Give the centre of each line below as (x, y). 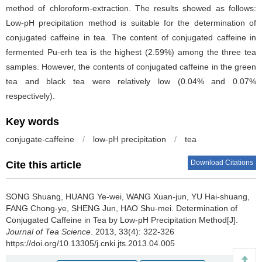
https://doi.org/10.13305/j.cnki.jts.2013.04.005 (90, 243)
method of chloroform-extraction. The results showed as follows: (131, 8)
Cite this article (44, 165)
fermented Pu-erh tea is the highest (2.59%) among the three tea (131, 52)
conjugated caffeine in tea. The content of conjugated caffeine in (131, 37)
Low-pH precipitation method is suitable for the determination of (131, 23)
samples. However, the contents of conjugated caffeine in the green (131, 66)
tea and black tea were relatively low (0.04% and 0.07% (131, 81)
